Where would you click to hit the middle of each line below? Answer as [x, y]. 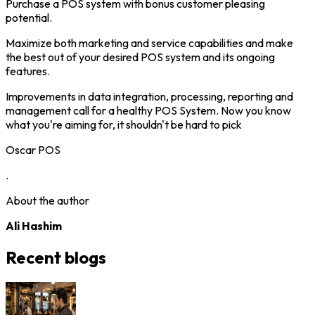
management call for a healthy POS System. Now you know [148, 110]
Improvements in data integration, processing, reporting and [149, 96]
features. [28, 71]
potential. [29, 17]
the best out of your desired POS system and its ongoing [140, 57]
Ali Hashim [34, 225]
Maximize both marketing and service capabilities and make [149, 43]
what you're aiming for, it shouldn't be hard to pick [124, 124]
